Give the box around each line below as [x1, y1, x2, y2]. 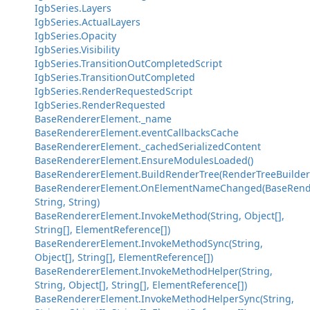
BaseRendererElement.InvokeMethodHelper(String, [35, 264, 273, 277]
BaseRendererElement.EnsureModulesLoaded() [35, 154, 253, 167]
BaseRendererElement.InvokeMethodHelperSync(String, [35, 292, 294, 305]
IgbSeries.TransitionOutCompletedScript [35, 57, 222, 70]
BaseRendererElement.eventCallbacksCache [35, 126, 239, 139]
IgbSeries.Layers [35, 1, 111, 15]
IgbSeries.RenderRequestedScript [35, 84, 192, 98]
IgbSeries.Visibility [35, 43, 120, 56]
